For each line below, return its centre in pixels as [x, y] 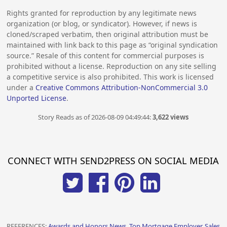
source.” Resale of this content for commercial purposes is [106, 56]
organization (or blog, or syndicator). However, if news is [102, 24]
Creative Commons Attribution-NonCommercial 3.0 [122, 88]
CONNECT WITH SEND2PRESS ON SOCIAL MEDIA [113, 160]
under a [21, 88]
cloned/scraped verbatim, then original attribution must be [108, 34]
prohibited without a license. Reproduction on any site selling [112, 66]
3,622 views [171, 117]
